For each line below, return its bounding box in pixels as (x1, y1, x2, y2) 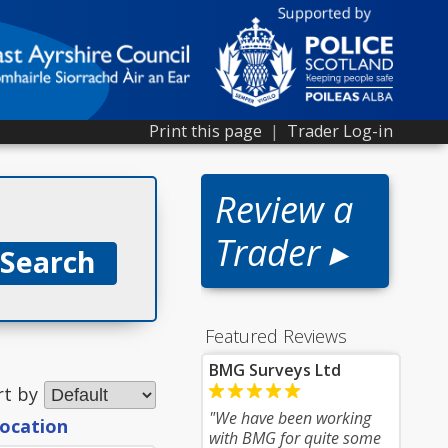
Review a (215, 185, 353, 234)
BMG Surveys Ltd (209, 359, 341, 381)
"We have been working (209, 407, 371, 429)
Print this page (149, 120, 262, 142)
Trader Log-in (287, 120, 393, 142)
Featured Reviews (205, 324, 347, 348)
